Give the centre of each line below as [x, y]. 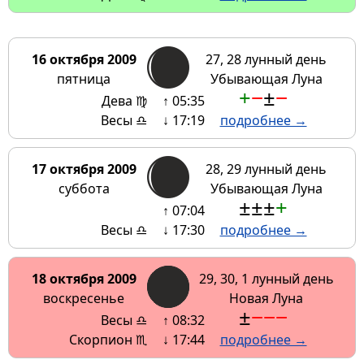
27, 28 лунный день [266, 60]
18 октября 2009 [84, 279]
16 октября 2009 [84, 60]
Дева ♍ [124, 101]
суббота [84, 189]
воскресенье [84, 299]
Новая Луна [266, 299]
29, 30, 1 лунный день [266, 279]
